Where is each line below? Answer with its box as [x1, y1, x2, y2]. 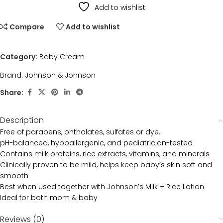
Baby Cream [39, 52, 85, 62]
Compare [9, 22, 45, 32]
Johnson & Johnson [25, 70, 96, 80]
